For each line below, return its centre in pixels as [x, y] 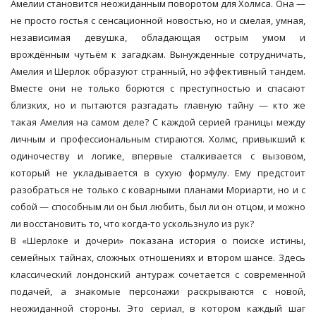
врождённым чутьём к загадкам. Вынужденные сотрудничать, [158, 55]
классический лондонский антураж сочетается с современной [158, 275]
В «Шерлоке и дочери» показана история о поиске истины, [158, 241]
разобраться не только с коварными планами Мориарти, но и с [158, 190]
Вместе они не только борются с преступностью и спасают [158, 89]
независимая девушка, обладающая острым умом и [158, 38]
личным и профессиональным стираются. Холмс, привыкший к [158, 139]
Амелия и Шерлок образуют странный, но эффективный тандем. [158, 72]
